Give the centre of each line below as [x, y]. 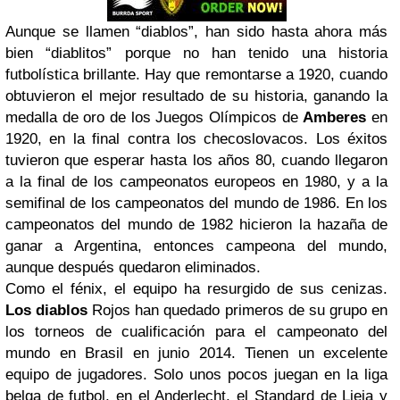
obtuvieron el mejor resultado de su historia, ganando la [196, 96]
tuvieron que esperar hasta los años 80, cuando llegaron [196, 160]
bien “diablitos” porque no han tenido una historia [196, 53]
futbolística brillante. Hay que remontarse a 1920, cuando [196, 75]
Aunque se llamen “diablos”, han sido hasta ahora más [196, 32]
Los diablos [47, 310]
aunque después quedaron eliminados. [133, 267]
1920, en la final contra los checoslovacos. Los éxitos [196, 139]
